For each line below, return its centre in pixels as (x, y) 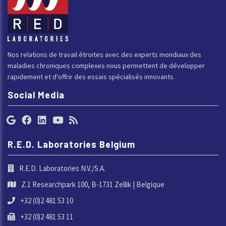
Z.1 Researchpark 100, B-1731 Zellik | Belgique (93, 184)
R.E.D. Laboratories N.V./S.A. (62, 168)
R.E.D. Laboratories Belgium (71, 144)
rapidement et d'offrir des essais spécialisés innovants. (91, 76)
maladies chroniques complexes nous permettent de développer (106, 65)
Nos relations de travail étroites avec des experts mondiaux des (104, 54)
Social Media (36, 95)
